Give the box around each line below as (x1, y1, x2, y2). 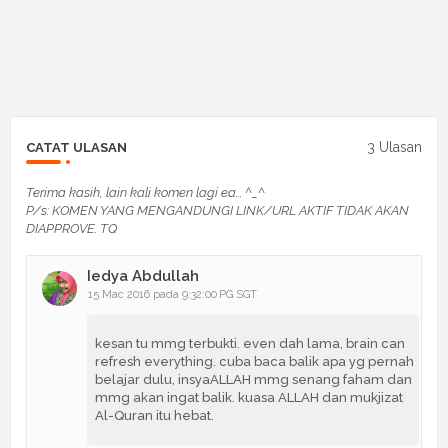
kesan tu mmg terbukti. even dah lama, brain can (95, 335, 405, 351)
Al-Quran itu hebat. (95, 407, 214, 423)
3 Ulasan (367, 139, 422, 156)
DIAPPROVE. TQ (26, 220, 117, 236)
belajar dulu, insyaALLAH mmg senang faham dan (95, 371, 412, 387)
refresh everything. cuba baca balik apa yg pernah (95, 353, 414, 369)
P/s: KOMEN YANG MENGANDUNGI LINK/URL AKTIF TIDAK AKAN (26, 202, 409, 218)
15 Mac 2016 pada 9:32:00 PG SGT (88, 287, 257, 301)
